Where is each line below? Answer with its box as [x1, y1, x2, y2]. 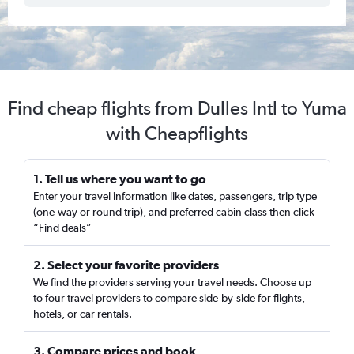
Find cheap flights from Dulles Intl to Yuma [7, 96, 347, 119]
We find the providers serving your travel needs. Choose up [33, 276, 311, 288]
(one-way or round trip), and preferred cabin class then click [33, 205, 314, 218]
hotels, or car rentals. [33, 307, 132, 320]
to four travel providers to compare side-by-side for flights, [33, 292, 305, 304]
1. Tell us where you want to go [33, 171, 206, 186]
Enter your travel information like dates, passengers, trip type [33, 190, 317, 202]
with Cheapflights [106, 122, 248, 145]
